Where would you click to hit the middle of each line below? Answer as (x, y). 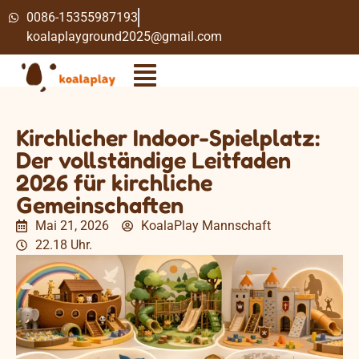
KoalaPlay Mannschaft (206, 226)
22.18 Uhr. (64, 245)
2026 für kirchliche (114, 182)
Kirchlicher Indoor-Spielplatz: (168, 137)
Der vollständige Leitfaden (153, 160)
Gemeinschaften (100, 205)
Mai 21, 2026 (72, 226)
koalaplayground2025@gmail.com (124, 36)
